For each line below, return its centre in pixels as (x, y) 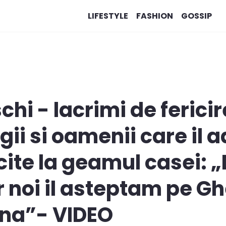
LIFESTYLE (108, 16)
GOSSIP (196, 16)
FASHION (154, 16)
